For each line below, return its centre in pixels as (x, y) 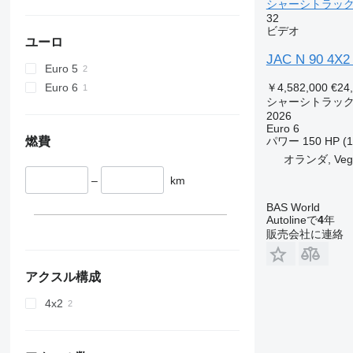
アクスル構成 (63, 277)
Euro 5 (61, 68)
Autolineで (292, 220)
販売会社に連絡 (305, 234)
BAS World (293, 207)
